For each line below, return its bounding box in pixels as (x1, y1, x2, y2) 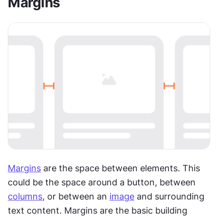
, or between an (42, 191, 109, 201)
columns (8, 191, 42, 201)
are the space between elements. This (41, 163, 200, 173)
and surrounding (134, 191, 204, 201)
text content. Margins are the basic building (8, 205, 187, 216)
